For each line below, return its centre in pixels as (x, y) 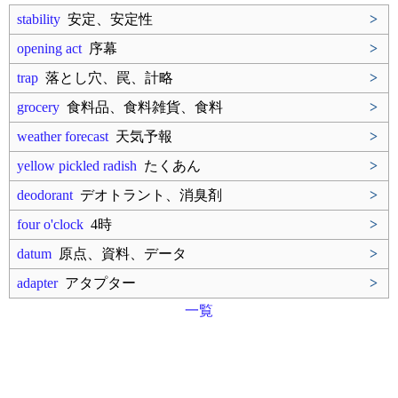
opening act (49, 48)
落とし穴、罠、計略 (106, 78)
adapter (37, 283)
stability (39, 19)
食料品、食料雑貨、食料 (141, 107)
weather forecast (63, 136)
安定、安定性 (107, 19)
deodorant (45, 195)
